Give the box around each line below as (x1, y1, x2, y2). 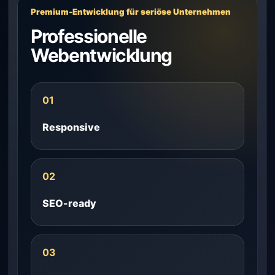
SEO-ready (42, 197, 96, 209)
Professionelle (31, 25, 147, 47)
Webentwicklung (31, 44, 172, 66)
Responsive (42, 121, 100, 133)
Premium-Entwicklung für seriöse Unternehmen (31, 7, 231, 17)
